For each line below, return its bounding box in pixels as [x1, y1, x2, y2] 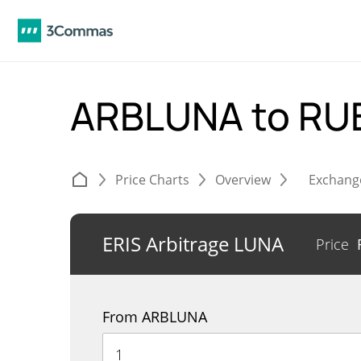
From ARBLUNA [102, 307, 207, 326]
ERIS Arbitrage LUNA [102, 230, 284, 257]
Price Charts [115, 171, 189, 189]
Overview [215, 171, 271, 189]
